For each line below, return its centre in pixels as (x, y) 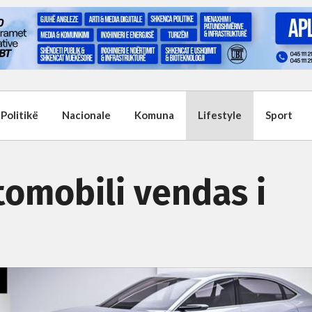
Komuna (154, 115)
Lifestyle (220, 115)
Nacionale (86, 115)
